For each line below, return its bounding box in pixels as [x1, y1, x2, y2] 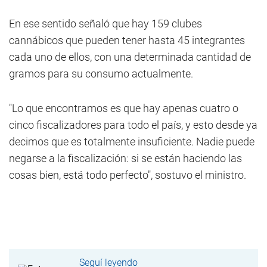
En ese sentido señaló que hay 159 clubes [9, 17, 202, 30]
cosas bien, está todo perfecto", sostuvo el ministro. [9, 169, 246, 181]
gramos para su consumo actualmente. [9, 67, 193, 80]
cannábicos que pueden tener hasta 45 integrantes [9, 34, 245, 46]
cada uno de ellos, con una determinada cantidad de [9, 51, 251, 63]
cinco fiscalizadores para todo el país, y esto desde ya [9, 119, 257, 131]
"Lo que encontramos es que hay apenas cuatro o [9, 102, 238, 114]
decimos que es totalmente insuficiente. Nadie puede [9, 135, 254, 148]
